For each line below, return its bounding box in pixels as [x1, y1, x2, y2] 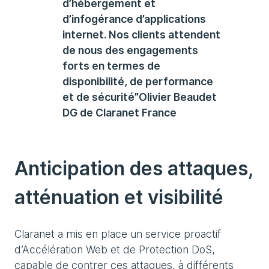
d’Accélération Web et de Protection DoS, [14, 243, 215, 256]
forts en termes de [62, 59, 160, 72]
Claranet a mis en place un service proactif [14, 228, 221, 240]
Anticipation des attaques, [14, 157, 253, 180]
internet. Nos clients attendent [62, 28, 220, 41]
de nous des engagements [62, 44, 198, 56]
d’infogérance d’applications [62, 13, 206, 25]
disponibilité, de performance [62, 75, 213, 88]
